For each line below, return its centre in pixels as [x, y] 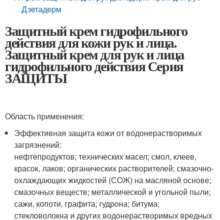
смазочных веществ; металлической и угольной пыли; [113, 192]
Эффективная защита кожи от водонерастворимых [108, 133]
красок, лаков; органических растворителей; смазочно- [114, 168]
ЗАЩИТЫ [36, 78]
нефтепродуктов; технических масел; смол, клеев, [106, 156]
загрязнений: [38, 145]
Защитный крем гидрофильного [96, 31]
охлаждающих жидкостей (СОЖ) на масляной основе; [113, 180]
